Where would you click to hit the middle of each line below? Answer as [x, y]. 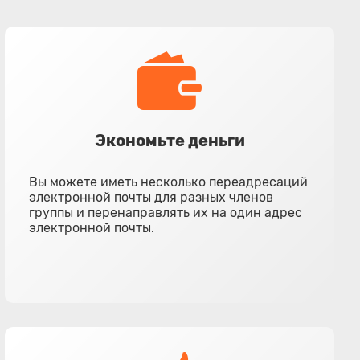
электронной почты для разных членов [151, 197]
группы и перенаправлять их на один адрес [166, 213]
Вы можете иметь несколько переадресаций [169, 182]
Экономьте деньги [170, 141]
